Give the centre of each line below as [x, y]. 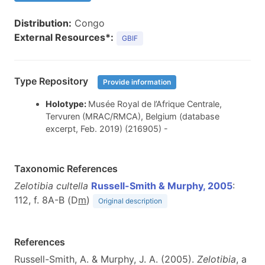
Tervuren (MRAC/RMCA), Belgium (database [132, 117]
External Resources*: [64, 37]
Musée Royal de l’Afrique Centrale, [155, 104]
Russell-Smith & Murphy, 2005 [162, 186]
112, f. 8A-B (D [46, 200]
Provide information [137, 82]
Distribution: [43, 23]
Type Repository [52, 81]
